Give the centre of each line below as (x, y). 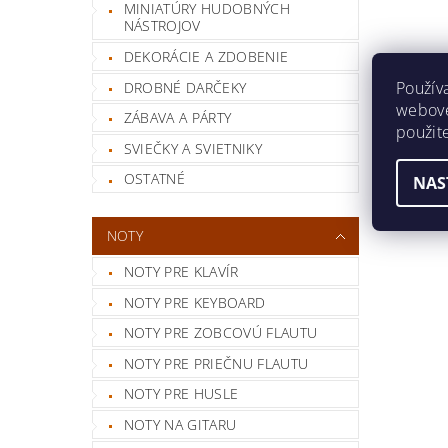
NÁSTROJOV (162, 26)
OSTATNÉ (154, 179)
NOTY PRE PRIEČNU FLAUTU (216, 363)
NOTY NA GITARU (180, 424)
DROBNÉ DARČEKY (185, 87)
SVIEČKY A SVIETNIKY (192, 148)
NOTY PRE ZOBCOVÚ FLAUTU (220, 333)
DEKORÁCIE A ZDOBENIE (206, 56)
